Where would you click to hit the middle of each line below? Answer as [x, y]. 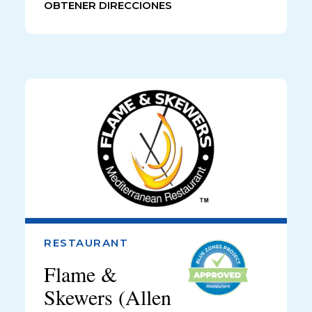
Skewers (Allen [108, 296]
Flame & [80, 273]
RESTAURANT [86, 242]
